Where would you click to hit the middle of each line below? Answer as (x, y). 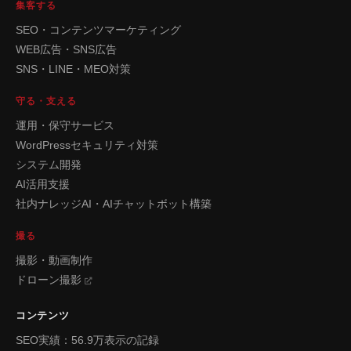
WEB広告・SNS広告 (66, 49)
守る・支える (46, 101)
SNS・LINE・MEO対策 (73, 69)
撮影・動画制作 (54, 260)
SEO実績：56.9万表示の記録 (87, 340)
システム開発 (49, 165)
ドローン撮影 (50, 280)
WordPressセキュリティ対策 (87, 145)
